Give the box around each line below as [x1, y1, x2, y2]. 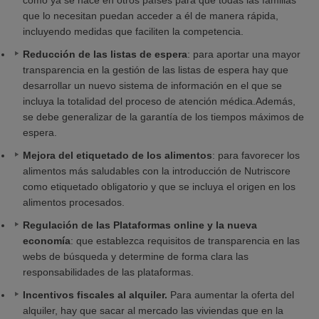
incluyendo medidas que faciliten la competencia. [23, 26, 244, 37]
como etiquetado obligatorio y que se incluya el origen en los [23, 181, 296, 192]
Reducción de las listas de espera [23, 48, 187, 60]
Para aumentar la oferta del [170, 289, 294, 300]
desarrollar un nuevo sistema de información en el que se [23, 80, 282, 91]
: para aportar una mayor [187, 48, 300, 60]
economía [23, 235, 70, 246]
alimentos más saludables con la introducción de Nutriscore [23, 165, 291, 177]
